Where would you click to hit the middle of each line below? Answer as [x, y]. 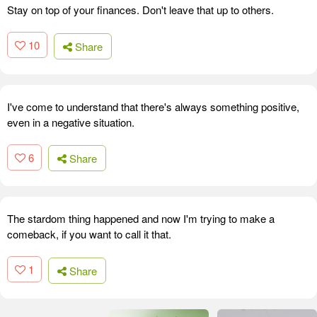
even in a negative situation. [71, 122]
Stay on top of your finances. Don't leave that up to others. [140, 10]
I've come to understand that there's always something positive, [153, 106]
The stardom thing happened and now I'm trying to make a [141, 219]
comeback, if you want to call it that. [89, 234]
